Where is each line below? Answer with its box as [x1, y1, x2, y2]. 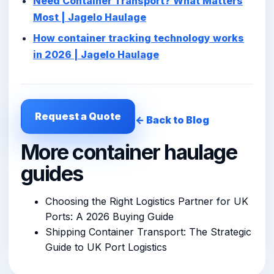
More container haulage [21, 139, 237, 165]
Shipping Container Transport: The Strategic [45, 226, 251, 239]
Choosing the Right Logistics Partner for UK [45, 195, 248, 208]
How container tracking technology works [33, 32, 244, 45]
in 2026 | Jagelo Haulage [33, 48, 159, 61]
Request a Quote [35, 110, 121, 123]
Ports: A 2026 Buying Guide [45, 210, 174, 223]
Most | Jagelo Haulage [33, 10, 146, 23]
